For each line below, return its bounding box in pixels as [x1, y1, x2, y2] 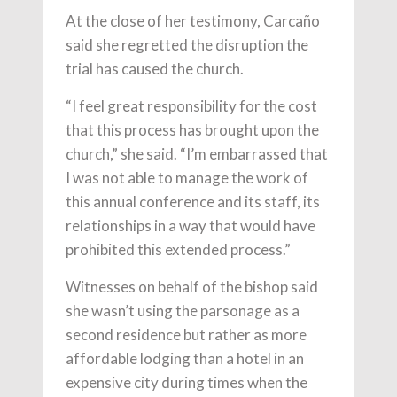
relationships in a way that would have [66, 215, 315, 235]
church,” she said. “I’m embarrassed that [66, 144, 328, 163]
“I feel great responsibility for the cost [66, 96, 317, 115]
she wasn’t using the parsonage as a [66, 300, 300, 320]
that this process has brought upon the [66, 120, 319, 139]
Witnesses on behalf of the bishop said [66, 276, 318, 296]
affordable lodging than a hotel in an [66, 348, 304, 368]
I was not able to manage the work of [66, 167, 308, 187]
